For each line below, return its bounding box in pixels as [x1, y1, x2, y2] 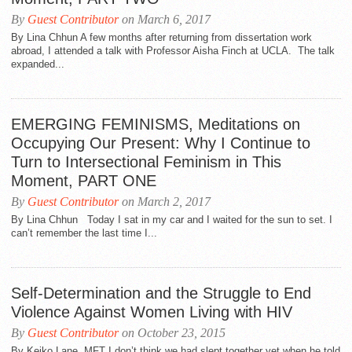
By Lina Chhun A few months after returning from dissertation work [11, 31, 312, 43]
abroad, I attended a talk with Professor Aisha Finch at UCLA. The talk [11, 45, 335, 57]
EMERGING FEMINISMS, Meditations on [11, 115, 300, 133]
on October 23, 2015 [119, 326, 225, 339]
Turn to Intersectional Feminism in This [11, 153, 281, 170]
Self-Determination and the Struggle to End [11, 284, 311, 302]
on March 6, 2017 [119, 13, 211, 26]
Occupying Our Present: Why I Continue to [11, 134, 310, 152]
